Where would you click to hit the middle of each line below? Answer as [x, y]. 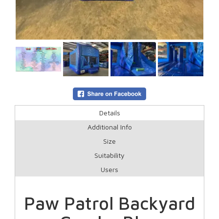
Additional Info [109, 127]
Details [109, 113]
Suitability [109, 155]
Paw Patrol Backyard [109, 203]
